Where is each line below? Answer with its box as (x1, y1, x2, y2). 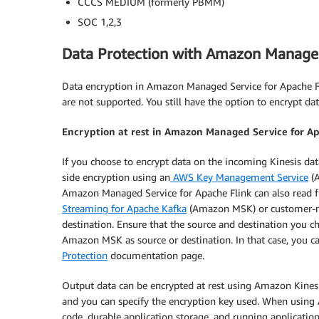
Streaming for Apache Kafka (62, 202, 187, 214)
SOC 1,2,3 (78, 15, 122, 28)
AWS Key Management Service (170, 170, 308, 183)
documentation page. (108, 249, 204, 261)
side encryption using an (62, 170, 170, 183)
